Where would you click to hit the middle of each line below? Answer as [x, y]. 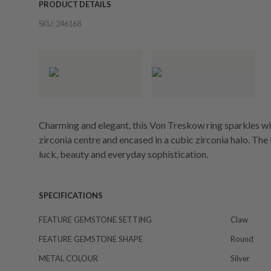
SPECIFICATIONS [71, 195]
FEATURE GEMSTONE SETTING [95, 220]
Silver [240, 258]
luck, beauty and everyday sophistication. [123, 154]
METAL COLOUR [68, 258]
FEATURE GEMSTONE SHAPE [91, 239]
